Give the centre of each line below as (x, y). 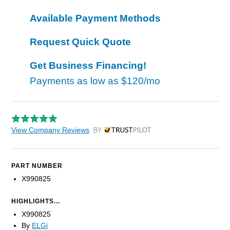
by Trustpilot (113, 133)
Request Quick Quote (80, 42)
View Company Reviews (50, 130)
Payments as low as (75, 81)
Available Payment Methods (95, 18)
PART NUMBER (37, 166)
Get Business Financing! (88, 66)
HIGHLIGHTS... (36, 202)
